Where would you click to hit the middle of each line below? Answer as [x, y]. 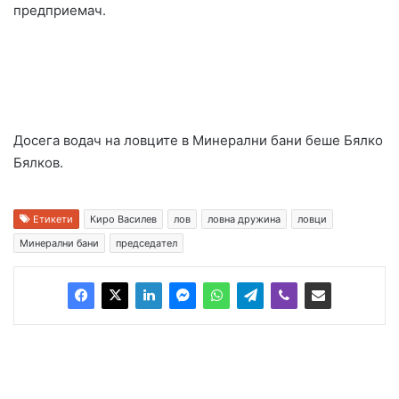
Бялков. [38, 163]
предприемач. [60, 11]
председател [147, 244]
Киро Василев [123, 220]
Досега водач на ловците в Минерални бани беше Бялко [198, 141]
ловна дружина [244, 220]
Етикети [52, 220]
